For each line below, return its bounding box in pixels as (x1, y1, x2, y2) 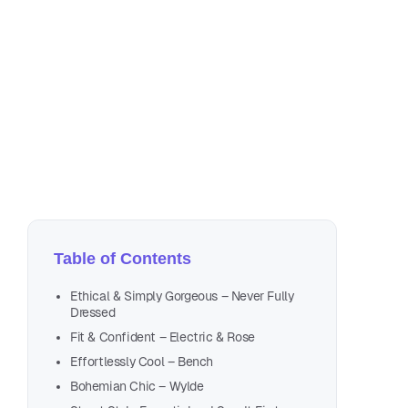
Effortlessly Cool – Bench (70, 354, 213, 370)
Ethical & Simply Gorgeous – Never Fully (70, 289, 294, 304)
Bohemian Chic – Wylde (70, 379, 204, 394)
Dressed (70, 305, 116, 321)
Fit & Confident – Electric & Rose (70, 330, 255, 345)
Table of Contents (54, 250, 191, 269)
